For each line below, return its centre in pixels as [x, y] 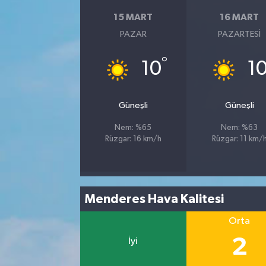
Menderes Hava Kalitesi [155, 199]
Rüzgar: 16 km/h [133, 140]
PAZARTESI [240, 34]
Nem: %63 [240, 128]
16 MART [240, 17]
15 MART [133, 17]
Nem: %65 [133, 128]
